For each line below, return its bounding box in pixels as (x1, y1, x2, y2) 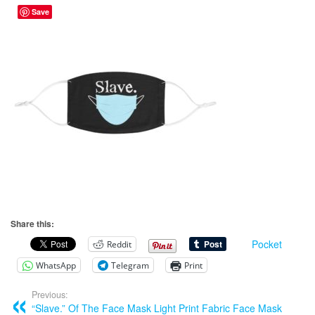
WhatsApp (36, 259, 76, 271)
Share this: (11, 217, 54, 231)
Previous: (32, 288, 68, 302)
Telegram (111, 259, 149, 271)
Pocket (252, 237, 282, 252)
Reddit (107, 238, 131, 250)
